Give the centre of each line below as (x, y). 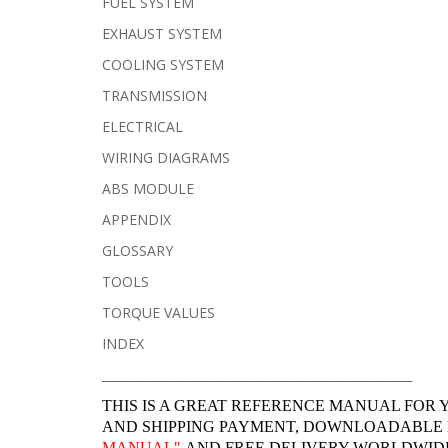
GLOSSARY (137, 250)
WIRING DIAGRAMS (166, 157)
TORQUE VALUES (158, 312)
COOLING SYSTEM (163, 64)
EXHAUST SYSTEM (162, 33)
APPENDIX (136, 219)
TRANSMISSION (154, 95)
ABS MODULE (148, 188)
